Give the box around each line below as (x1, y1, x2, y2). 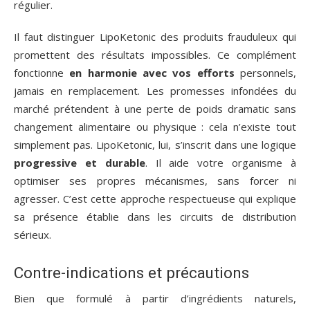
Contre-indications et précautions (14, 264, 249, 282)
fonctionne (14, 66, 70, 80)
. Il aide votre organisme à (145, 156, 297, 170)
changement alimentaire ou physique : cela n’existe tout (14, 120, 296, 134)
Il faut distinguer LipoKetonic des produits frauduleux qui (14, 30, 296, 44)
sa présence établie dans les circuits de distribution (14, 210, 296, 224)
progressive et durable (14, 156, 145, 170)
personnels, (234, 66, 297, 80)
